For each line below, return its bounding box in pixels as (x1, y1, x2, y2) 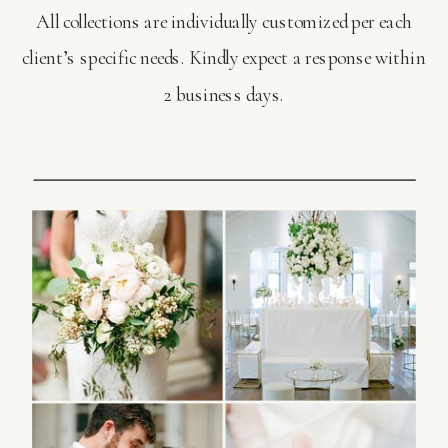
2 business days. (163, 82, 285, 107)
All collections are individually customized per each (36, 9, 412, 34)
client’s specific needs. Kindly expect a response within (22, 46, 426, 71)
